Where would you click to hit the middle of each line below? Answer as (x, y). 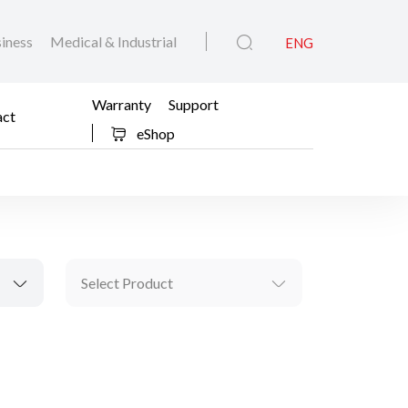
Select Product (127, 283)
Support (194, 104)
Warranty (122, 104)
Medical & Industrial (113, 42)
